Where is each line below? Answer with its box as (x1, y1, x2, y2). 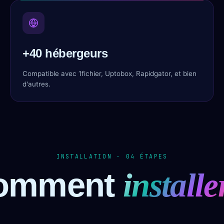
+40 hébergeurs (22, 46, 108, 60)
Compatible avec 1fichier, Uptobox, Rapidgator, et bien (22, 69, 196, 77)
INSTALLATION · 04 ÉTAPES (56, 152, 168, 160)
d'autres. (22, 80, 50, 88)
